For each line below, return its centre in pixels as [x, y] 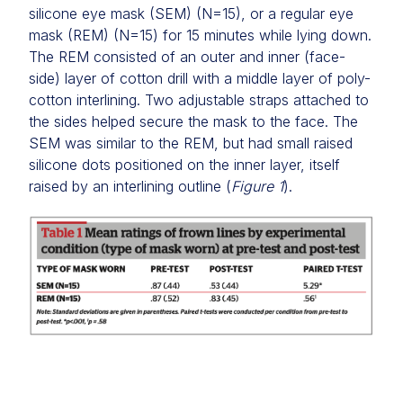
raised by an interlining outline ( [130, 187]
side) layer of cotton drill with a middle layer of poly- [200, 79]
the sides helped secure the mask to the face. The [193, 122]
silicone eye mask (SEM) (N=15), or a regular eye [191, 14]
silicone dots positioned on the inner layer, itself [184, 165]
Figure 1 [257, 187]
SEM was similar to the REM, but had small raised [191, 143]
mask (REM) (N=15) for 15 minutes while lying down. [200, 36]
